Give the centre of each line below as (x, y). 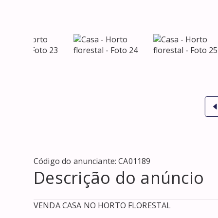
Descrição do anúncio (119, 177)
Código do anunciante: (76, 161)
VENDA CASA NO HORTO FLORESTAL (102, 205)
